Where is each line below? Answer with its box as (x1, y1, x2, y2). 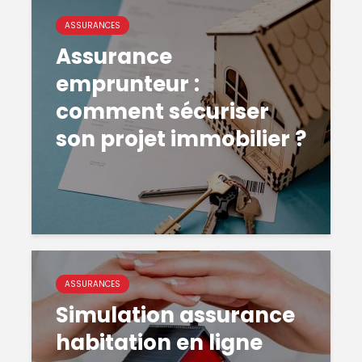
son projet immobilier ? (56, 124, 306, 154)
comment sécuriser (56, 97, 269, 126)
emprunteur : (56, 69, 200, 99)
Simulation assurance (56, 301, 295, 330)
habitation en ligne (56, 328, 263, 357)
